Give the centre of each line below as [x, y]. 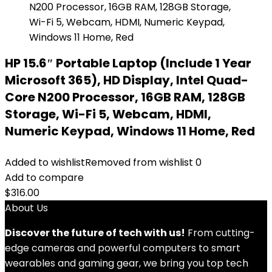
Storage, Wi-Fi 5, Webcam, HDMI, [108, 114]
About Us [26, 208]
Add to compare [44, 178]
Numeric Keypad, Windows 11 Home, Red [130, 131]
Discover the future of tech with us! [95, 233]
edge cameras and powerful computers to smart [123, 248]
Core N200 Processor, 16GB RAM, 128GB [125, 97]
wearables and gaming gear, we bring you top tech [127, 263]
